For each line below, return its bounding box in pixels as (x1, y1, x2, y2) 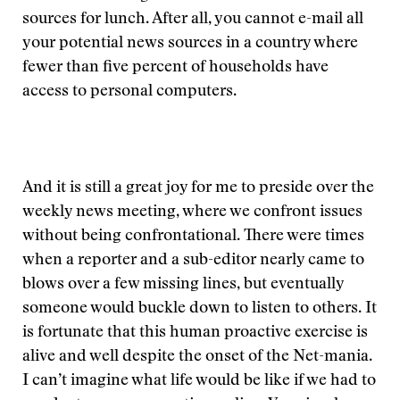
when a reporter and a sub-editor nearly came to (22, 253, 364, 269)
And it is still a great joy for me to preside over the (22, 180, 374, 196)
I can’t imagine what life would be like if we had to (22, 373, 376, 389)
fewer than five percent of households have (22, 60, 329, 76)
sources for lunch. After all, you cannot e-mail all (22, 12, 363, 28)
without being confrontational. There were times (22, 229, 364, 245)
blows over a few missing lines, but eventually (22, 277, 344, 293)
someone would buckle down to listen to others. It (22, 301, 377, 317)
